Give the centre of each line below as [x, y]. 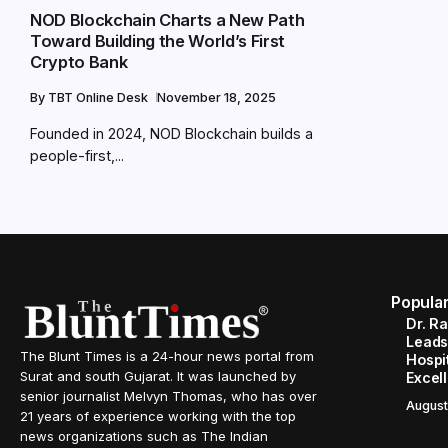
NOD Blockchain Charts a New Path [167, 19]
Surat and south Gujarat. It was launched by [158, 375]
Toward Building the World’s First [158, 40]
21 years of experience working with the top [158, 415]
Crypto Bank [79, 61]
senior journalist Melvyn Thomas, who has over [168, 395]
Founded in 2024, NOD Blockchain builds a [171, 133]
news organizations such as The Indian [144, 435]
